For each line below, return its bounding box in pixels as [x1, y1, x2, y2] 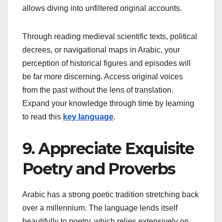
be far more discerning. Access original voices [22, 72, 183, 81]
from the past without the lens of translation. [22, 85, 173, 94]
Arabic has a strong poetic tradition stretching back [22, 190, 199, 199]
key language [63, 112, 113, 121]
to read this [22, 112, 63, 121]
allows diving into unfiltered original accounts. [22, 3, 182, 12]
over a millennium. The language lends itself [22, 203, 177, 212]
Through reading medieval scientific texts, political [22, 32, 197, 41]
